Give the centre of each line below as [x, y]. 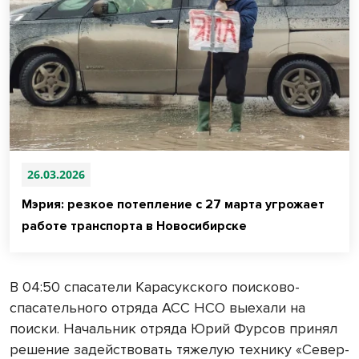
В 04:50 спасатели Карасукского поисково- [155, 287]
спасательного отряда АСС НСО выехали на [157, 308]
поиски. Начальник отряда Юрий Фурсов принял [173, 329]
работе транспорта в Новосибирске [134, 226]
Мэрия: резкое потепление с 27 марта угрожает [173, 205]
